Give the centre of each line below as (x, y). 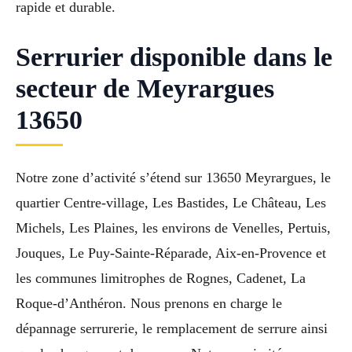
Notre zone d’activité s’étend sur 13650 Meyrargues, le (173, 178)
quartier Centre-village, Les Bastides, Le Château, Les (171, 203)
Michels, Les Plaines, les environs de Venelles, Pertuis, (173, 228)
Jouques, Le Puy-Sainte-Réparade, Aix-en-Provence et (171, 253)
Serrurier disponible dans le (174, 57)
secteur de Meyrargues (145, 89)
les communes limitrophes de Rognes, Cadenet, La (161, 279)
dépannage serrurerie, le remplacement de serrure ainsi (172, 329)
